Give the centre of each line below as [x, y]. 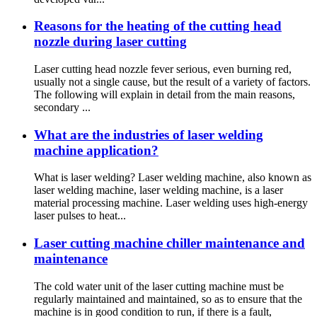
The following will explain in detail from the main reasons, [165, 94]
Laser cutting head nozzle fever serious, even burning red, [163, 69]
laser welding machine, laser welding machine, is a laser [158, 190]
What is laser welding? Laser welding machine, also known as [173, 178]
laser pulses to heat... [80, 216]
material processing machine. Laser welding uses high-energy [171, 203]
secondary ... [62, 107]
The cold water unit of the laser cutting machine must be [159, 286]
